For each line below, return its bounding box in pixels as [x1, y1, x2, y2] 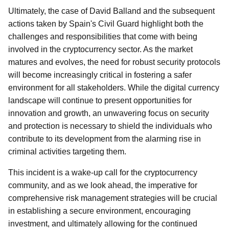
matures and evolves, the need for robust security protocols [8, 58, 220, 66]
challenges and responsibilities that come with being [8, 32, 197, 41]
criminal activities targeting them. [8, 147, 126, 156]
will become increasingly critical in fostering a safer [8, 71, 192, 79]
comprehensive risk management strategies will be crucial [8, 194, 217, 202]
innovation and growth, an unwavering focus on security [8, 109, 209, 118]
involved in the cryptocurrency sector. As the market [8, 45, 193, 54]
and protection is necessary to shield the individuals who [8, 122, 212, 130]
